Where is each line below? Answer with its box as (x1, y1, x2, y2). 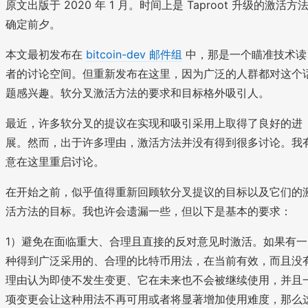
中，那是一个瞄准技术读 (182, 47, 307, 61)
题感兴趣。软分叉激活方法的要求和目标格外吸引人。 (5, 85, 269, 100)
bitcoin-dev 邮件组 (86, 47, 182, 61)
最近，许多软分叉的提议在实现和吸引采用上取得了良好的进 (5, 115, 302, 130)
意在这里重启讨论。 (5, 154, 104, 168)
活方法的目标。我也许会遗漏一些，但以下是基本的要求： (5, 203, 291, 218)
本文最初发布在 (5, 47, 86, 61)
